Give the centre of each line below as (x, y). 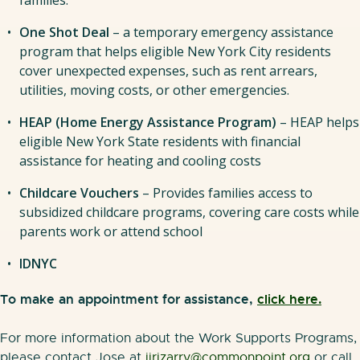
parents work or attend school (111, 231)
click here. (289, 299)
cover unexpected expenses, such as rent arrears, (168, 70)
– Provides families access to (226, 192)
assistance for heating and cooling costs (140, 160)
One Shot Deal (66, 32)
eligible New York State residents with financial (160, 141)
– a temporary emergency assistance (223, 32)
